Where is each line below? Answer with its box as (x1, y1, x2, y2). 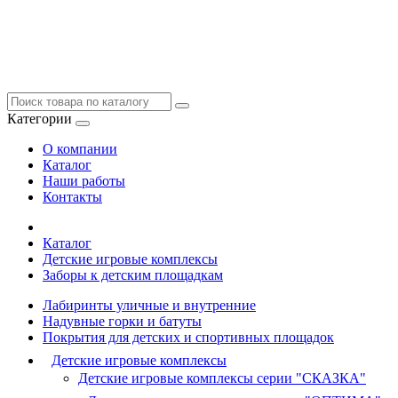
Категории (7, 111, 72, 126)
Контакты (43, 189, 102, 204)
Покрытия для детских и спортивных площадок (43, 330, 334, 345)
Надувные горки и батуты (43, 314, 202, 329)
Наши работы (43, 173, 125, 188)
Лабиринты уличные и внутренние (43, 298, 256, 313)
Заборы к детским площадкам (43, 267, 223, 283)
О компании (43, 141, 117, 156)
